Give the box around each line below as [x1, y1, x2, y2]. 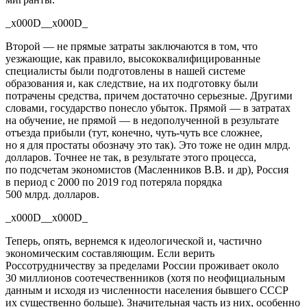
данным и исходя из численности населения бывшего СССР [5, 284, 288, 296]
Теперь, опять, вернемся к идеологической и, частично [5, 234, 262, 247]
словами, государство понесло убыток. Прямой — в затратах [5, 101, 291, 114]
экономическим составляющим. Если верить [5, 247, 214, 259]
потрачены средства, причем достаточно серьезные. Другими [5, 89, 293, 101]
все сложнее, [200, 126, 262, 138]
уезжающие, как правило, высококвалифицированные [5, 52, 260, 64]
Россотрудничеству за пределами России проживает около [5, 259, 279, 271]
